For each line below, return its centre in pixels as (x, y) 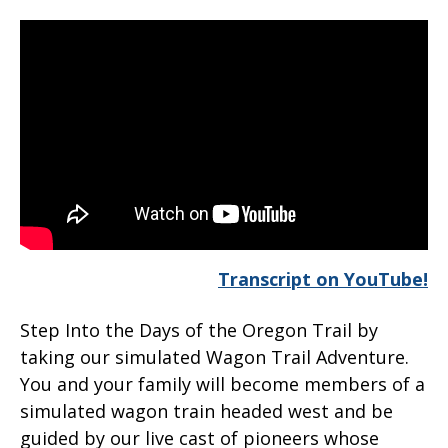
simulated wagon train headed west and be (206, 410)
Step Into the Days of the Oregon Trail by (199, 329)
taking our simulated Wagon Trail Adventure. (214, 356)
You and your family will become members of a (222, 383)
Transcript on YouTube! (323, 278)
